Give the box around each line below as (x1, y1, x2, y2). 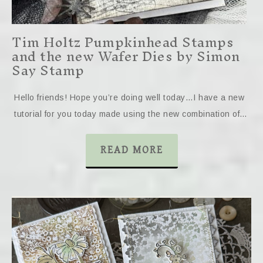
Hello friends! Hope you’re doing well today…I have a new (14, 93, 244, 102)
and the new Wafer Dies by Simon (12, 41, 240, 72)
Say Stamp (12, 55, 85, 86)
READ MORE (100, 144, 163, 156)
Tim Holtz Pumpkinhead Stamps (12, 27, 233, 58)
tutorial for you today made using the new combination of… (14, 109, 248, 119)
